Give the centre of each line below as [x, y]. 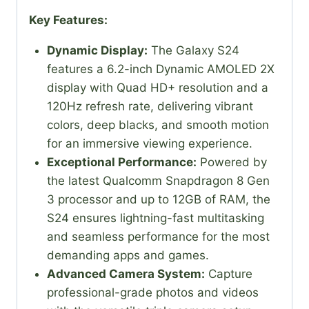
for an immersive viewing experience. [149, 144]
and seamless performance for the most [158, 237]
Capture [228, 274]
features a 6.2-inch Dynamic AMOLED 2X [160, 69]
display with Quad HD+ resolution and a [157, 88]
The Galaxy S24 [193, 51]
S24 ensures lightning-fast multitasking [155, 218]
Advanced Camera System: [126, 274]
